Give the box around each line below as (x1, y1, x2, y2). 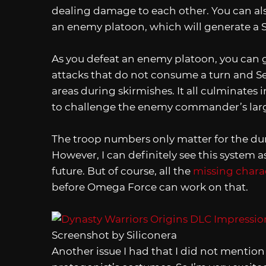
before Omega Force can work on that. (52, 181, 248, 194)
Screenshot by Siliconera (52, 229, 177, 242)
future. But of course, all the (52, 165, 193, 178)
